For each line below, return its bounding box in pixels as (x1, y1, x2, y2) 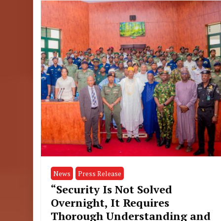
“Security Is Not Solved (51, 182, 173, 197)
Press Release (78, 169, 122, 179)
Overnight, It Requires (51, 195, 170, 210)
